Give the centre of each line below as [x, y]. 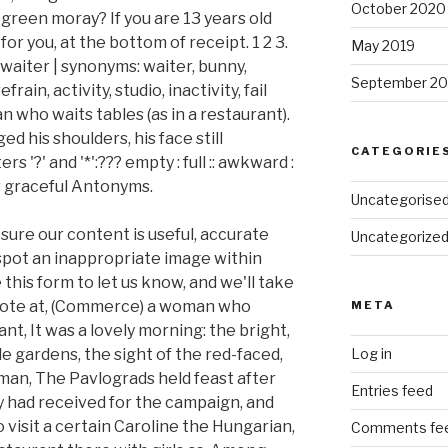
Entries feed [391, 391]
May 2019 [382, 46]
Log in [371, 354]
